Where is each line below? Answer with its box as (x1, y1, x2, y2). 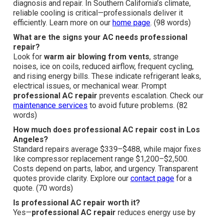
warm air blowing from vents (44, 52, 149, 62)
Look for (13, 52, 44, 62)
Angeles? (13, 135, 48, 145)
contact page (130, 174, 174, 183)
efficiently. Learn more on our (13, 18, 112, 28)
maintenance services (13, 101, 88, 110)
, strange (149, 52, 179, 62)
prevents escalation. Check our (97, 91, 203, 101)
